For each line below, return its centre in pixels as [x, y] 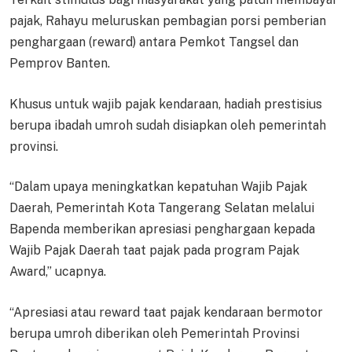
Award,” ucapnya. [58, 272]
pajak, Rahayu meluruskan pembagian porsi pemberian [168, 21]
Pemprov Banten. [60, 64]
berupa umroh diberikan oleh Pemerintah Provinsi [154, 333]
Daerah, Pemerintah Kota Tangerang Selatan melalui [162, 208]
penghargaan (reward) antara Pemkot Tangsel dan [154, 42]
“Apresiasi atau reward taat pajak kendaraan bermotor [166, 312]
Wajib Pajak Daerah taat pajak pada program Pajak [154, 251]
